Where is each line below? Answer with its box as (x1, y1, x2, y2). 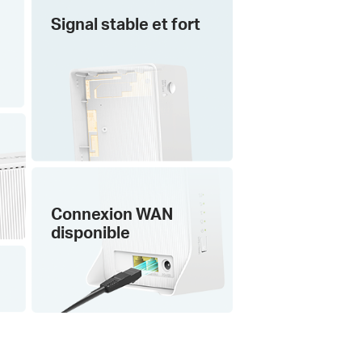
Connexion (50, 204, 136, 225)
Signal (50, 14, 101, 35)
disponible (50, 222, 130, 243)
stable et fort (100, 14, 200, 35)
